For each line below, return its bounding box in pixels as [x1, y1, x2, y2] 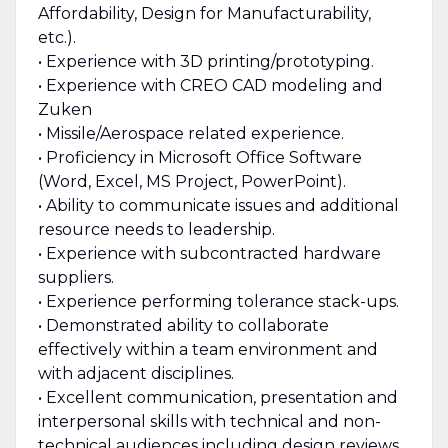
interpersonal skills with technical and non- [37, 411, 381, 431]
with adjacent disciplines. [37, 363, 234, 383]
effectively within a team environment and [37, 339, 378, 359]
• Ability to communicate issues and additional [37, 195, 399, 215]
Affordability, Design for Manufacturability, [37, 3, 371, 23]
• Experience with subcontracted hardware [37, 243, 381, 263]
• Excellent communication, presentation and [37, 387, 398, 407]
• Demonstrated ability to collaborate [37, 315, 329, 335]
